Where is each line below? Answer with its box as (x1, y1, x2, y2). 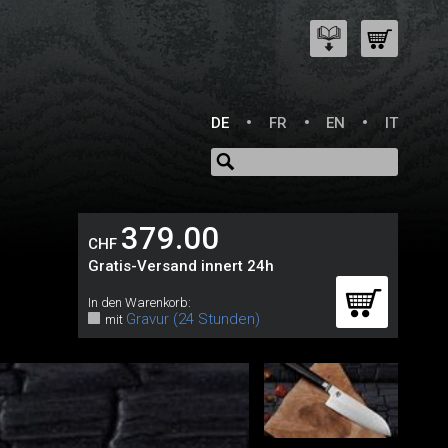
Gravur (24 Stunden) (125, 310, 260, 328)
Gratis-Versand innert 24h (87, 257, 274, 275)
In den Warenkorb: (87, 295, 191, 310)
